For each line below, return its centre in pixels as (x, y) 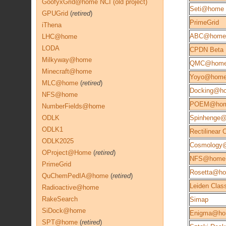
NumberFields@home (73, 106)
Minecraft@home (67, 71)
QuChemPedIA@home (75, 176)
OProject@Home (67, 153)
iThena (52, 25)
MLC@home (60, 83)
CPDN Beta (207, 50)
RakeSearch (60, 199)
